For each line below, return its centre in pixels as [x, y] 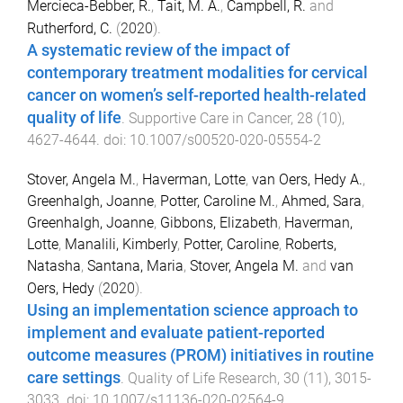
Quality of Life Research [202, 379]
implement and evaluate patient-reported [176, 333]
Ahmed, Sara [322, 201]
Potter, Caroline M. [218, 201]
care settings [74, 378]
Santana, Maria [135, 266]
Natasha [54, 266]
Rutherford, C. [70, 28]
